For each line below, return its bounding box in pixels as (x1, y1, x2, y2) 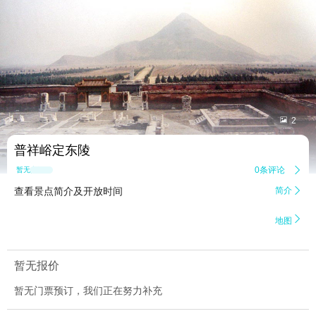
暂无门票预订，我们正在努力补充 (14, 285, 162, 297)
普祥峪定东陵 (14, 143, 90, 158)
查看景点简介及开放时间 (14, 186, 123, 197)
